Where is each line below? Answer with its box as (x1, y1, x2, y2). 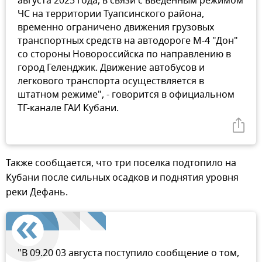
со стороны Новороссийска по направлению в (18, 47, 231, 62)
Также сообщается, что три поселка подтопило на (6, 156, 236, 171)
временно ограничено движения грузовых (18, 20, 214, 35)
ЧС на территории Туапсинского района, (18, 7, 204, 22)
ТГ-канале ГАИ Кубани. (18, 101, 119, 116)
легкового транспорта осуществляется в (18, 74, 204, 89)
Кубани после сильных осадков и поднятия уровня (6, 171, 239, 185)
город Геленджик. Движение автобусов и (18, 61, 205, 75)
